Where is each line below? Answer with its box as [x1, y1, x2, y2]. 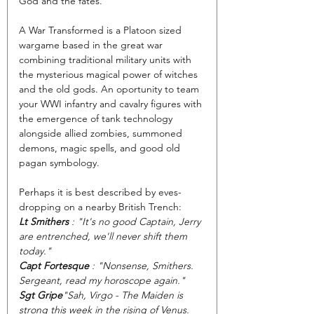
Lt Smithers [19, 214, 69, 228]
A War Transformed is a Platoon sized [19, 23, 184, 36]
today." [19, 244, 54, 257]
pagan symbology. [19, 156, 100, 169]
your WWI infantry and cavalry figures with [19, 97, 205, 110]
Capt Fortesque [19, 259, 92, 272]
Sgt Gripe [19, 288, 62, 301]
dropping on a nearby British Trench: [19, 200, 182, 213]
